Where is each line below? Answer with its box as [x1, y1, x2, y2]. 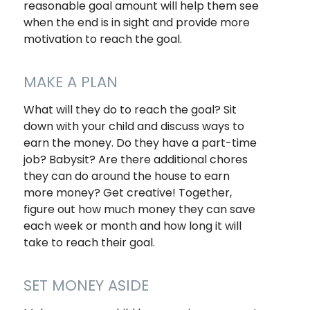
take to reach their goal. [23, 234, 155, 250]
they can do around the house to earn [23, 167, 230, 184]
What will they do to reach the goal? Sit [23, 101, 237, 118]
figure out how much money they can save [23, 201, 255, 217]
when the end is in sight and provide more [23, 14, 250, 30]
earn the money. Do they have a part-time [23, 134, 257, 151]
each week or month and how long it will [23, 217, 241, 234]
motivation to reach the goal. [23, 30, 182, 47]
